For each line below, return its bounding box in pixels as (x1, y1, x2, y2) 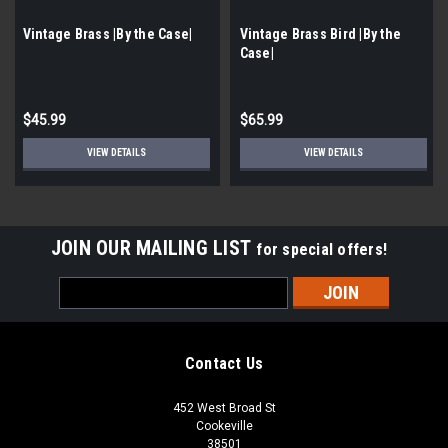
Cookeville (195, 418, 253, 433)
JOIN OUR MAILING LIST (50, 235, 257, 260)
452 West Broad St (172, 400, 276, 415)
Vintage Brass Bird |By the (239, 25, 401, 42)
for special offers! (256, 239, 388, 259)
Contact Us (184, 353, 264, 373)
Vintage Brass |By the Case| (22, 25, 193, 42)
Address (59, 299, 113, 316)
